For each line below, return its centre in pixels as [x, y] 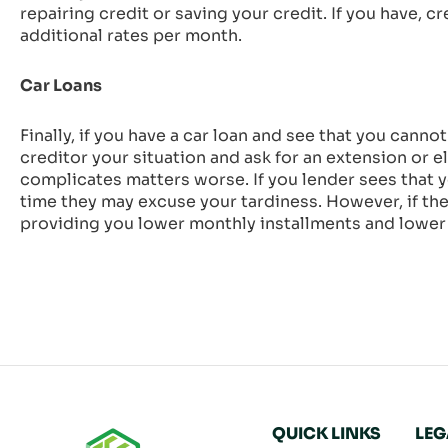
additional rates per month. [131, 36]
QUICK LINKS [326, 434]
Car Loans [61, 86]
